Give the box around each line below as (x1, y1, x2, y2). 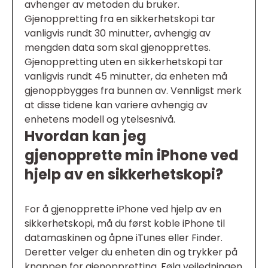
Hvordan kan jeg (25, 126, 147, 146)
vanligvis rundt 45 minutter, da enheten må (25, 69, 227, 83)
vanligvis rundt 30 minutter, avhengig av (25, 26, 211, 40)
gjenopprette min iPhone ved (25, 145, 239, 165)
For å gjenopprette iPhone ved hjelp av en (25, 202, 221, 216)
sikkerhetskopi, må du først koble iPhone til (25, 217, 225, 230)
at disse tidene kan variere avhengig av (25, 98, 208, 112)
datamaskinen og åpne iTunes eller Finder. (25, 231, 223, 245)
